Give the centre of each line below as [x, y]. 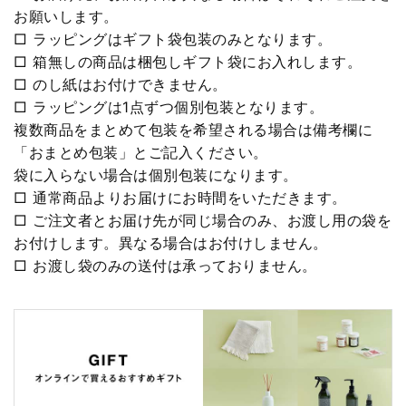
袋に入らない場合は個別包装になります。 [156, 175]
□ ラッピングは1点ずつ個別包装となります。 [169, 107]
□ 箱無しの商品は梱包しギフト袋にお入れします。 [188, 62]
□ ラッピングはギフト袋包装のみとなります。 [173, 39]
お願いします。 [66, 17]
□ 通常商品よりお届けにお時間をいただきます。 [180, 198]
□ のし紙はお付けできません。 [121, 85]
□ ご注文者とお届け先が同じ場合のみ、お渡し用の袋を [203, 221]
